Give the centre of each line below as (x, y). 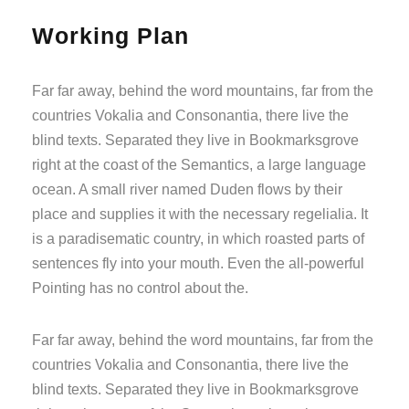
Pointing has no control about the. (140, 288)
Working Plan (110, 35)
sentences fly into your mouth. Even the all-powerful (198, 263)
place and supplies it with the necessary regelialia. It (200, 214)
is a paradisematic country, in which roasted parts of (198, 238)
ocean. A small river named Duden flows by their (187, 189)
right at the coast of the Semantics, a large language (199, 164)
